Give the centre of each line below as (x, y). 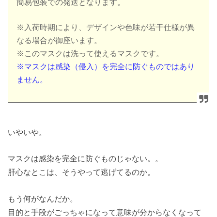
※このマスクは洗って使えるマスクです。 (90, 53)
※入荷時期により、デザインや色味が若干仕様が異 (106, 27)
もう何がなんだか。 (43, 198)
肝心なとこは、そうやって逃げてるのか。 (82, 172)
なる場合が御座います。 (59, 40)
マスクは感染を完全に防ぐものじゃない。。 (85, 159)
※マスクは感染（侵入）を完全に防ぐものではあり (106, 66)
